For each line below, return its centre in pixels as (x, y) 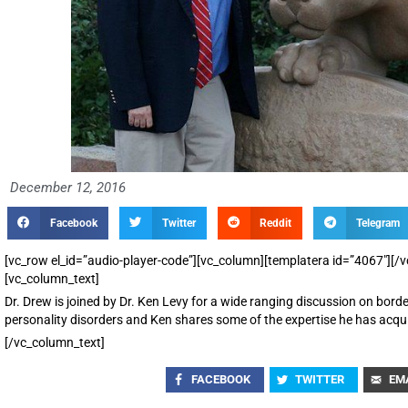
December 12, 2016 (68, 187)
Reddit (276, 223)
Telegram (378, 223)
